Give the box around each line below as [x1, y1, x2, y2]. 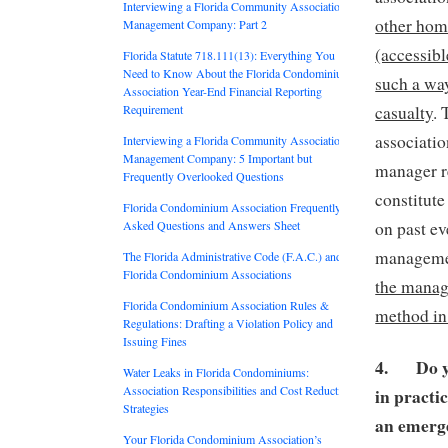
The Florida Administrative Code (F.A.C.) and [123, 247, 342, 264]
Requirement [123, 100, 183, 117]
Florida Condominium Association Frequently [123, 198, 341, 215]
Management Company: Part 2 [123, 15, 267, 32]
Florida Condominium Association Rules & [123, 296, 329, 313]
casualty [375, 100, 434, 124]
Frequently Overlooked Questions [123, 167, 284, 184]
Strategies [123, 399, 169, 416]
